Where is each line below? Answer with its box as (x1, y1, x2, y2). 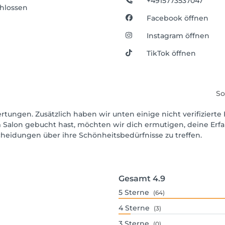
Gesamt (119, 174, 151, 183)
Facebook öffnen (147, 14, 209, 23)
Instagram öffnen (147, 31, 210, 40)
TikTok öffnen (147, 49, 196, 58)
